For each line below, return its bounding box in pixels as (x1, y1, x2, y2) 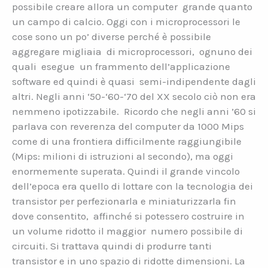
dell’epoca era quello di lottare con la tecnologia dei (12, 180, 253, 193)
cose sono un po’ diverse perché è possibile (12, 31, 211, 43)
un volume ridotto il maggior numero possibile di (12, 225, 243, 237)
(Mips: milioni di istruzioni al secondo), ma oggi (12, 150, 233, 163)
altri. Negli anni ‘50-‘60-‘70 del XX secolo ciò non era (12, 90, 256, 103)
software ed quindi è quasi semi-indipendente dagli (12, 75, 256, 88)
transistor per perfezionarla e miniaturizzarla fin (12, 195, 236, 208)
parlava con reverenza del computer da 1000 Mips (12, 120, 244, 133)
